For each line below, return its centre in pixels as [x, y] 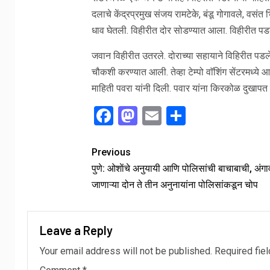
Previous [111, 152]
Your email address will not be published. [126, 251]
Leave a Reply [76, 231]
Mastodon [180, 116]
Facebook [153, 116]
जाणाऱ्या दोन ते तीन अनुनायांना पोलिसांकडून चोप [174, 185]
